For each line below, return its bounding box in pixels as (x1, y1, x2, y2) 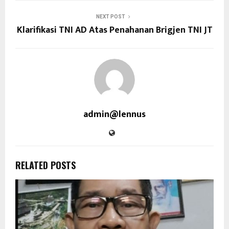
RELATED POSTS (15, 158, 76, 172)
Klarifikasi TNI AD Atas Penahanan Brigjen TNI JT (16, 22, 213, 38)
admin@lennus (83, 106, 146, 122)
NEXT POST (96, 13, 125, 19)
